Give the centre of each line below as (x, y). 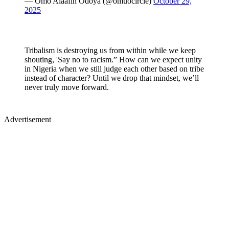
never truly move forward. (67, 87)
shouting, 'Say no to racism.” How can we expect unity (113, 59)
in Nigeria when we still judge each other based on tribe (114, 68)
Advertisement (28, 119)
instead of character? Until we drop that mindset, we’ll (112, 78)
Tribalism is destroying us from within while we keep (110, 50)
